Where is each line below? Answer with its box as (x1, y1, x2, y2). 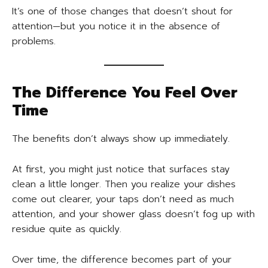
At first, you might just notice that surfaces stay (12, 162, 230, 177)
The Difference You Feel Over (12, 81, 237, 105)
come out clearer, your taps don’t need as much (12, 192, 234, 207)
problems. (12, 34, 56, 49)
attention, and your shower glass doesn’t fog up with (12, 207, 255, 222)
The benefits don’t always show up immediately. (12, 132, 230, 147)
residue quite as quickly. (12, 222, 121, 237)
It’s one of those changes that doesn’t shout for (12, 4, 233, 19)
